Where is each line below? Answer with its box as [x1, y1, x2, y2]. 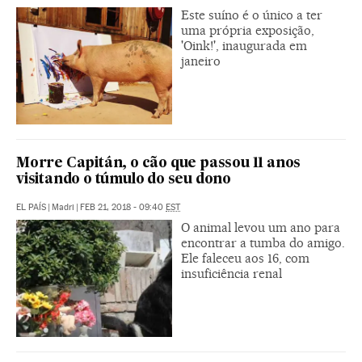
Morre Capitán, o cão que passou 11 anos [16, 156, 301, 170]
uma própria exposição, [181, 22, 314, 38]
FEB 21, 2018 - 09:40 [80, 201, 166, 213]
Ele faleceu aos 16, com [181, 250, 309, 266]
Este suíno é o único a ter [181, 6, 322, 23]
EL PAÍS [16, 201, 46, 213]
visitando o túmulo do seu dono [16, 172, 232, 187]
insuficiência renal [181, 265, 282, 281]
